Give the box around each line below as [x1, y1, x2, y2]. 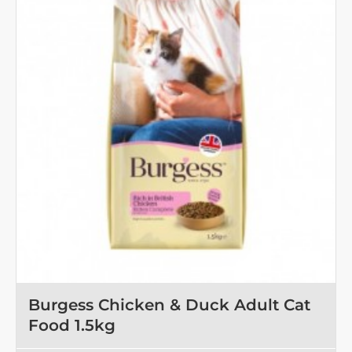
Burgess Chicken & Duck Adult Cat [28, 295, 310, 314]
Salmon [24, 4, 57, 16]
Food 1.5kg [28, 315, 115, 335]
